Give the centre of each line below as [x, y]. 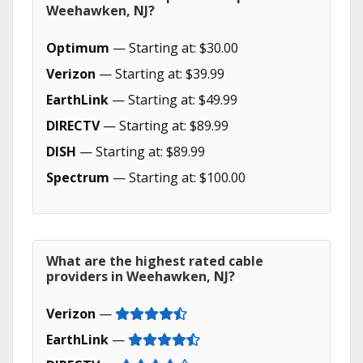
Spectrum [78, 177]
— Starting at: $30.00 [174, 48]
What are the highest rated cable [155, 261]
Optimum [78, 48]
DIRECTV [73, 126]
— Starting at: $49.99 [173, 100]
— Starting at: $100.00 [177, 177]
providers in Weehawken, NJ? [141, 276]
